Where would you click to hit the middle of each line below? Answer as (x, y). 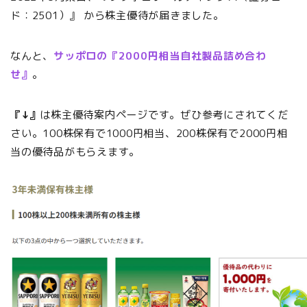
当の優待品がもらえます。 (75, 152)
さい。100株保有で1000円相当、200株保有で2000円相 (149, 134)
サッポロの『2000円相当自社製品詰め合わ (160, 56)
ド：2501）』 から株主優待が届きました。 (117, 16)
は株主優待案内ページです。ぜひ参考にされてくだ (164, 115)
